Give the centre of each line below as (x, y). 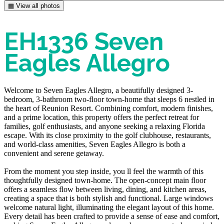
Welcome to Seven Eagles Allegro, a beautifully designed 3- (98, 90)
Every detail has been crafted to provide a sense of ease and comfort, (112, 216)
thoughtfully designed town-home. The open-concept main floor (105, 180)
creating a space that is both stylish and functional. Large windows (108, 198)
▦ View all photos (34, 6)
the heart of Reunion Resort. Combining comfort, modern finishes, (108, 108)
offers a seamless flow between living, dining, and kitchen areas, (105, 189)
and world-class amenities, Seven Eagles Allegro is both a (95, 144)
